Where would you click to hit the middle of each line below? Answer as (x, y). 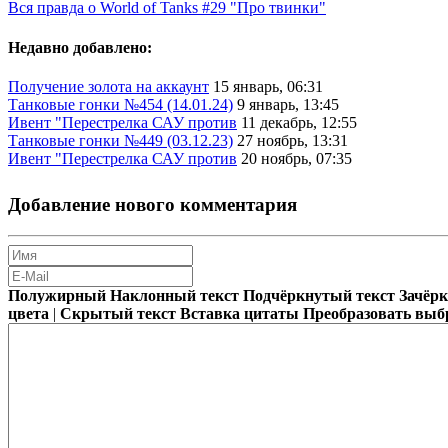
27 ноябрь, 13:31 (292, 140)
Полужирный (57, 295)
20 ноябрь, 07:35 (296, 158)
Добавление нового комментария (152, 204)
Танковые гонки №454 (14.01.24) (120, 104)
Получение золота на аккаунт (108, 86)
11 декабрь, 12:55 (299, 122)
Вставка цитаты (239, 313)
